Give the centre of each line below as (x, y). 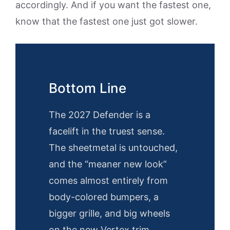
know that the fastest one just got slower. (107, 22)
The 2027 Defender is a (100, 115)
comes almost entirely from (108, 181)
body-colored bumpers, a (104, 197)
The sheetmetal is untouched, (113, 148)
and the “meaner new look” (108, 164)
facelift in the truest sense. (107, 131)
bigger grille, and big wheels (109, 214)
